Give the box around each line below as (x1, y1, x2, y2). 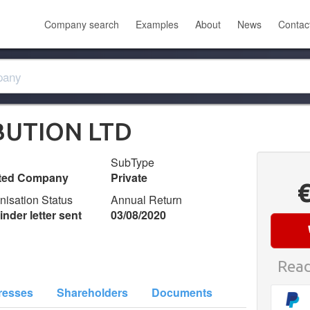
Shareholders (57, 284, 128, 300)
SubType (111, 154, 155, 170)
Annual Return (111, 192, 183, 208)
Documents (152, 284, 212, 300)
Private (111, 170, 148, 185)
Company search (44, 17, 119, 31)
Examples (136, 17, 179, 31)
